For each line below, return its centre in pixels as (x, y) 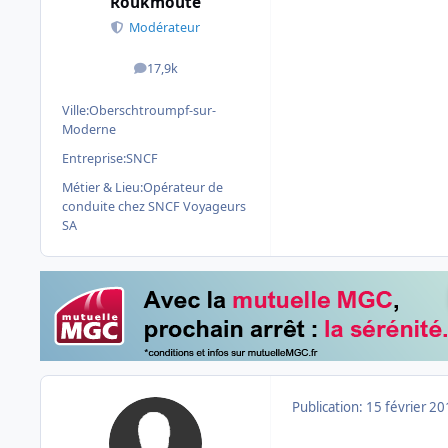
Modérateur (165, 28)
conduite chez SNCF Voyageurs (154, 206)
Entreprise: (94, 158)
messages (183, 73)
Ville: (75, 110)
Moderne (89, 129)
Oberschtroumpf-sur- (152, 110)
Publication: (329, 406)
